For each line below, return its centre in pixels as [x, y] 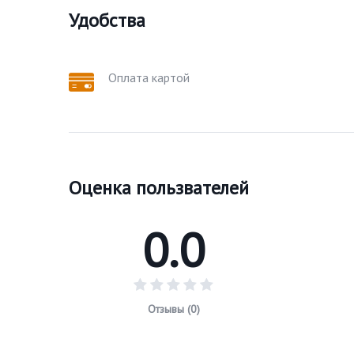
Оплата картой [149, 77]
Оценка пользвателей [159, 188]
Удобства [107, 20]
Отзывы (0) [173, 309]
